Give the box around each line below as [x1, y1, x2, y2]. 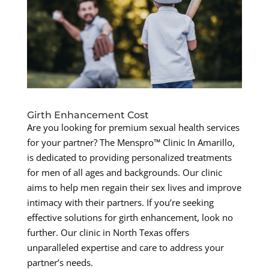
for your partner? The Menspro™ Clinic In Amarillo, [26, 136, 235, 149]
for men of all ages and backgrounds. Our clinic [26, 166, 222, 179]
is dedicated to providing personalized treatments [26, 151, 232, 164]
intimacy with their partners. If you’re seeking [26, 196, 214, 209]
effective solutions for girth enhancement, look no [26, 211, 233, 224]
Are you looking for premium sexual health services [26, 121, 240, 134]
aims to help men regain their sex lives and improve [26, 181, 241, 194]
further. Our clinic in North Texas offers [26, 226, 189, 239]
